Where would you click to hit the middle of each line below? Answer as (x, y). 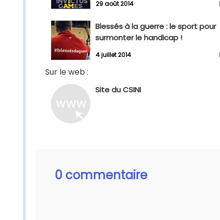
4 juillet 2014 (113, 55)
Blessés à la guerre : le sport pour (156, 26)
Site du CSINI (118, 90)
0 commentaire (101, 175)
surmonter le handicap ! (139, 38)
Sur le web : (67, 72)
